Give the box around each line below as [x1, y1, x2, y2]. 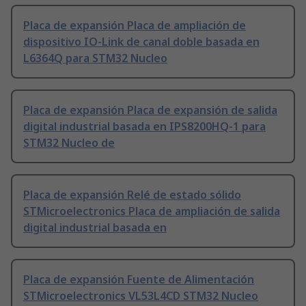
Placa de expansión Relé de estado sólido [23, 187, 241, 203]
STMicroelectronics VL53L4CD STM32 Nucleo [23, 288, 258, 304]
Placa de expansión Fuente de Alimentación [23, 272, 254, 288]
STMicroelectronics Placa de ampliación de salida [23, 204, 280, 219]
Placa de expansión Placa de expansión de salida [23, 102, 277, 118]
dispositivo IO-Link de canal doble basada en [23, 34, 260, 50]
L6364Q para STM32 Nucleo [23, 51, 167, 66]
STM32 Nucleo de [23, 135, 115, 151]
